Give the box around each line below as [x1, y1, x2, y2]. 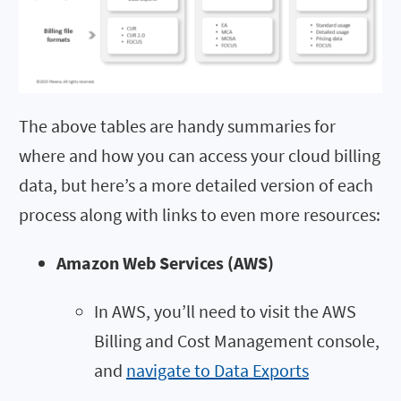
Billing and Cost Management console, [94, 328, 380, 352]
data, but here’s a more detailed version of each [19, 173, 373, 196]
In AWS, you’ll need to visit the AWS [94, 299, 356, 322]
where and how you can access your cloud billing [19, 143, 380, 166]
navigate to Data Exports [126, 358, 309, 381]
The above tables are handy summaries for [19, 114, 336, 137]
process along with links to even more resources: [19, 202, 380, 226]
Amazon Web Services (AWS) [56, 251, 274, 274]
